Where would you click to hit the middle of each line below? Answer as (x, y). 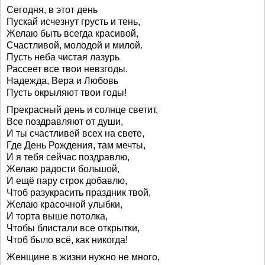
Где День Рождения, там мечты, (76, 145)
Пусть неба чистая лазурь (63, 57)
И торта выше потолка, (57, 216)
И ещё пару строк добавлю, (67, 181)
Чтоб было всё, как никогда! (67, 240)
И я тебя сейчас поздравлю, (68, 157)
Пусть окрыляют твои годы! (67, 93)
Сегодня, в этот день (52, 10)
